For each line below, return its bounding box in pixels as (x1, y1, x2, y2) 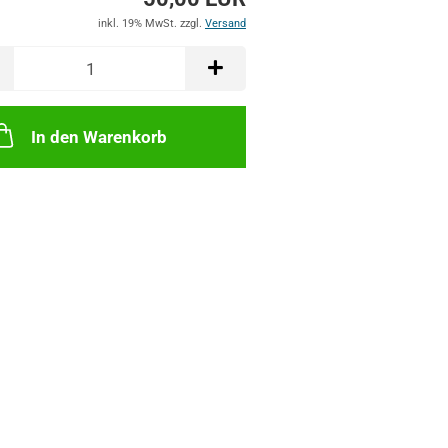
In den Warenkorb (31, 127, 168, 147)
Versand (204, 17, 246, 30)
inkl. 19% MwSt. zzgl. (97, 17, 205, 30)
